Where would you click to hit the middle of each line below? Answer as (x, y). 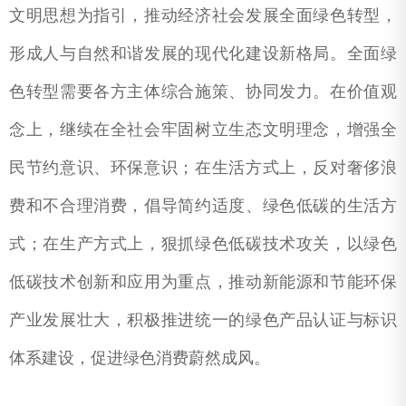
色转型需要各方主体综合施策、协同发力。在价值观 (203, 91)
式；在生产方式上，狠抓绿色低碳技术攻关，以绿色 (203, 243)
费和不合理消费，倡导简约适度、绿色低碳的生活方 (203, 205)
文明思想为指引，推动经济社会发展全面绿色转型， (203, 15)
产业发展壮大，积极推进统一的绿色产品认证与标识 (203, 319)
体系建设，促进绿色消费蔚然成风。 (140, 358)
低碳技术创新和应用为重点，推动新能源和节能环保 (203, 281)
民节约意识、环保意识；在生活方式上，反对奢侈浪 (203, 167)
